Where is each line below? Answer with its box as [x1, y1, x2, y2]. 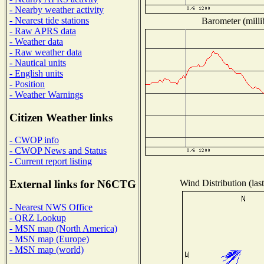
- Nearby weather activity [9, 4, 104, 15]
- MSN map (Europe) [9, 233, 89, 244]
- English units [9, 68, 63, 78]
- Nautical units [9, 57, 66, 68]
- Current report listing [9, 156, 92, 167]
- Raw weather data [9, 47, 82, 57]
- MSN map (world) [9, 244, 84, 255]
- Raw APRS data [9, 25, 76, 36]
